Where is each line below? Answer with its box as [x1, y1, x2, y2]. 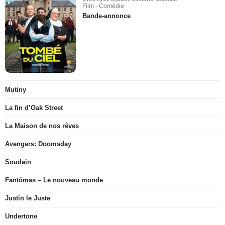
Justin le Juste [5, 194, 50, 202]
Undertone [5, 212, 37, 220]
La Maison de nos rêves [5, 122, 79, 130]
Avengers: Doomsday [5, 140, 71, 148]
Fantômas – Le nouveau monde [5, 176, 103, 184]
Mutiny [5, 86, 26, 93]
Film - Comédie [82, 2, 125, 10]
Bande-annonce [82, 12, 131, 20]
